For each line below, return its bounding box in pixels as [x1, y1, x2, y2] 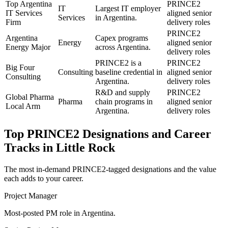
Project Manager [4, 191, 57, 201]
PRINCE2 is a [95, 59, 141, 68]
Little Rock [56, 141, 115, 155]
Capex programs [95, 34, 148, 43]
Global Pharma [6, 93, 54, 102]
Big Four [6, 63, 35, 72]
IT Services [6, 9, 42, 18]
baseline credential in [95, 68, 162, 77]
